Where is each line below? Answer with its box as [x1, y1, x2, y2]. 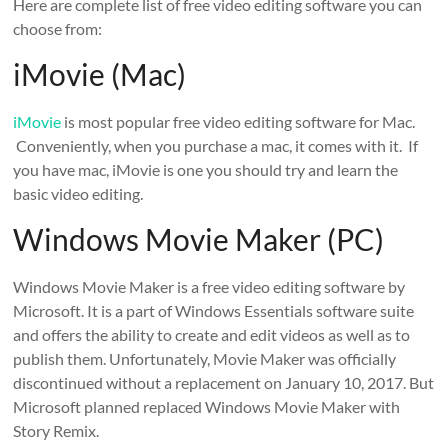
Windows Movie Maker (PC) [13, 220, 385, 257]
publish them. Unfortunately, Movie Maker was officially [13, 348, 397, 368]
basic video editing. [13, 183, 144, 203]
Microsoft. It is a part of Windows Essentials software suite [13, 300, 415, 320]
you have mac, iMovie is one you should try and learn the [13, 159, 399, 179]
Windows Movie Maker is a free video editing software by [13, 276, 406, 296]
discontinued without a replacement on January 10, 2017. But [13, 372, 435, 392]
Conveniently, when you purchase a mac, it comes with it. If [13, 135, 419, 155]
